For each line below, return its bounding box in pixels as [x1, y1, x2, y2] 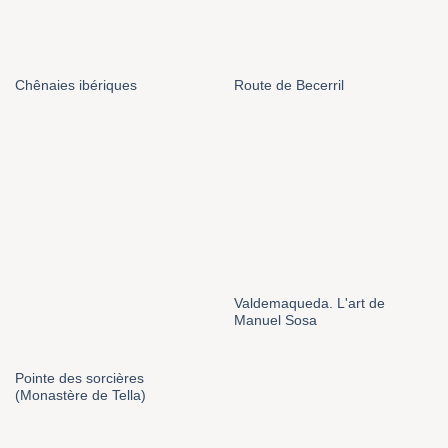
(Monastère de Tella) [14, 388, 146, 404]
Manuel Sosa [233, 312, 317, 328]
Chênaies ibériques [14, 78, 137, 94]
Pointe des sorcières [14, 371, 144, 387]
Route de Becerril [233, 78, 344, 94]
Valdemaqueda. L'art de [233, 295, 385, 311]
